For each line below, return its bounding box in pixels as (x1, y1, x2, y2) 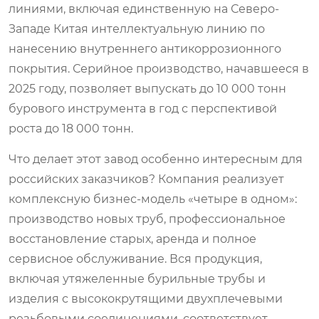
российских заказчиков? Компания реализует (9, 172, 284, 186)
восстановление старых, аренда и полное (9, 231, 256, 246)
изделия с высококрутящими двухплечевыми (9, 291, 283, 305)
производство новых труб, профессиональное (9, 211, 286, 226)
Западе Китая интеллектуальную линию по (9, 21, 265, 36)
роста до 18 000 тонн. (9, 121, 133, 135)
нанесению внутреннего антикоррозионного (9, 41, 281, 56)
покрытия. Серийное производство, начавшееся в (9, 61, 309, 75)
